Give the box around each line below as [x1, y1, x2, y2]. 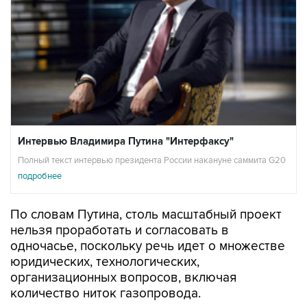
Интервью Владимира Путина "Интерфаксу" [18, 135, 234, 149]
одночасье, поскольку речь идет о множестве [10, 238, 285, 255]
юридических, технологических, [10, 254, 199, 271]
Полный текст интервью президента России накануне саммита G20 [18, 155, 286, 167]
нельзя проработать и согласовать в [10, 223, 229, 239]
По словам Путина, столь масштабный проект [10, 207, 282, 223]
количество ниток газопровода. [10, 286, 201, 302]
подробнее [18, 171, 62, 182]
